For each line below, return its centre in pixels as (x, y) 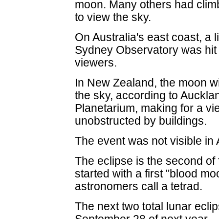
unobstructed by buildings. (141, 121)
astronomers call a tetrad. (139, 186)
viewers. (96, 63)
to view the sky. (113, 17)
